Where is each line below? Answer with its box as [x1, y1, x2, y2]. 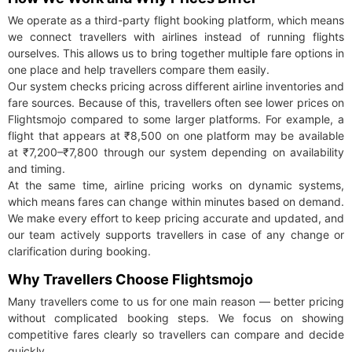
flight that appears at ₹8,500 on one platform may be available [8, 129, 344, 143]
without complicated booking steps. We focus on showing [8, 311, 344, 325]
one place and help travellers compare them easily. [8, 63, 269, 77]
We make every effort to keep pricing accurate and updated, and [8, 211, 344, 225]
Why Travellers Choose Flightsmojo [8, 271, 253, 288]
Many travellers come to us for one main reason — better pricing [8, 295, 344, 309]
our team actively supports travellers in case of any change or [8, 228, 344, 242]
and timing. [8, 162, 65, 176]
